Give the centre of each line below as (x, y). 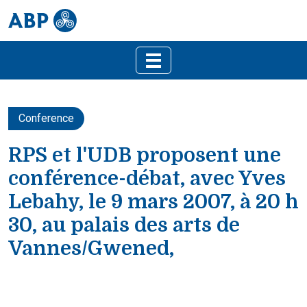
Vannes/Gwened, (91, 248)
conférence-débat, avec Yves (147, 179)
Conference (46, 118)
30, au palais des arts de (124, 225)
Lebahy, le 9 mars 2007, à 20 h (153, 202)
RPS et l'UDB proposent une (145, 155)
